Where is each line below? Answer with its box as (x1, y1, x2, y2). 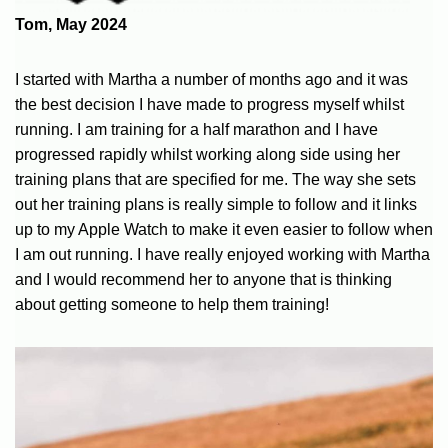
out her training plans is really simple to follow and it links (15, 195, 417, 213)
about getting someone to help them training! (15, 295, 329, 313)
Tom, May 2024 (15, 15, 127, 33)
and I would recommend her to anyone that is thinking (15, 270, 392, 288)
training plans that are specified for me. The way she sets (15, 170, 416, 188)
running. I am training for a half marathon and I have (15, 120, 378, 138)
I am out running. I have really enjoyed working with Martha (15, 245, 430, 263)
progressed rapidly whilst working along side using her (15, 145, 400, 163)
